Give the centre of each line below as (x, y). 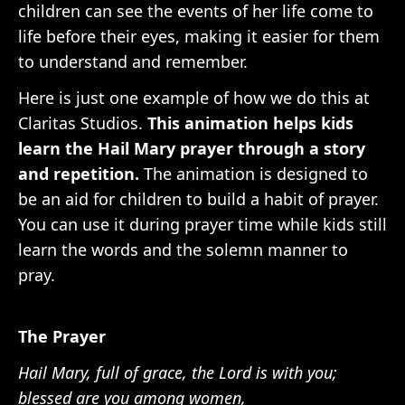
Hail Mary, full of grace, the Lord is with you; (178, 372)
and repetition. (79, 174)
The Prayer (62, 336)
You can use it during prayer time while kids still (202, 224)
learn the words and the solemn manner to (183, 250)
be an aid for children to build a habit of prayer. (198, 199)
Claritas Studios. (80, 123)
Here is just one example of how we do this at (194, 98)
